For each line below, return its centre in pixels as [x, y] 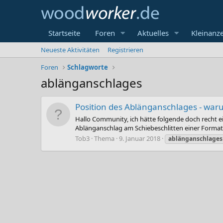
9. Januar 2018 [140, 138]
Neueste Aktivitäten [70, 50]
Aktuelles [153, 33]
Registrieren [125, 50]
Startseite [64, 33]
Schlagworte [88, 67]
